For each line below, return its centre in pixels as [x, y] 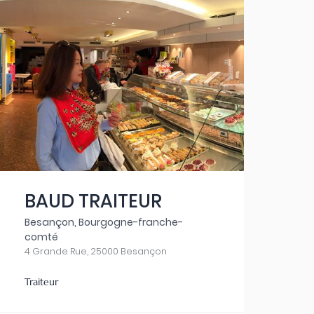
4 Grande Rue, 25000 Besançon [95, 251]
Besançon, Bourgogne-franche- [103, 222]
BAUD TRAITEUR [93, 201]
